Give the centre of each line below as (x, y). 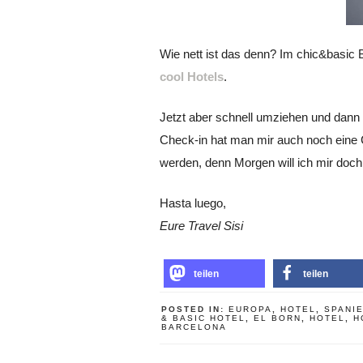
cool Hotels (192, 77)
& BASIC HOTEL (203, 318)
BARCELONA (194, 327)
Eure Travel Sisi (201, 226)
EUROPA (250, 309)
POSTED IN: (195, 309)
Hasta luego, (193, 203)
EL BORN (278, 318)
